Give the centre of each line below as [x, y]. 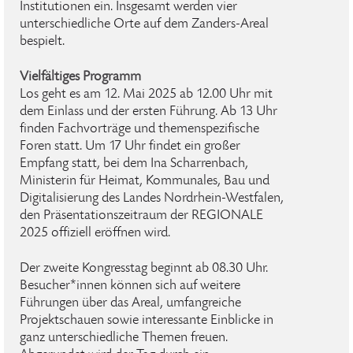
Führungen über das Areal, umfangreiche [130, 303]
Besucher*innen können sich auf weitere [130, 286]
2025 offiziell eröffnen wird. [95, 233]
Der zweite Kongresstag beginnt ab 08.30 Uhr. [144, 269]
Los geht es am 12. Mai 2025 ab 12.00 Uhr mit [146, 95]
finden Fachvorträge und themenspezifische [139, 129]
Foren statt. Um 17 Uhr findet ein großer [130, 147]
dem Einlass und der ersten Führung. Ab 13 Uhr [149, 112]
